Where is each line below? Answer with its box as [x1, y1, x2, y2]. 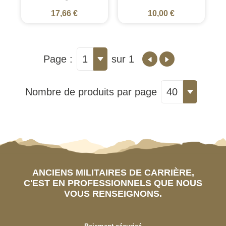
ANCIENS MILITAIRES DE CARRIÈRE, [32, 167, 194, 178]
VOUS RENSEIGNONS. [64, 188, 162, 199]
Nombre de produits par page [25, 86, 157, 98]
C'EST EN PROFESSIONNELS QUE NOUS [24, 178, 202, 188]
